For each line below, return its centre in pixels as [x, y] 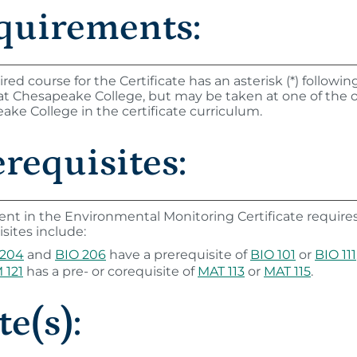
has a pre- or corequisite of [110, 271]
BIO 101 [273, 255]
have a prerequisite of [178, 255]
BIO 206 [80, 255]
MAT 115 [287, 271]
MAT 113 [221, 271]
